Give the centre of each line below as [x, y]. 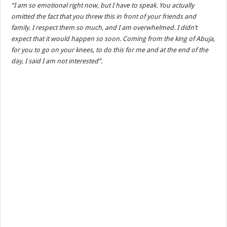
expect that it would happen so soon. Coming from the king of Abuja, [113, 39]
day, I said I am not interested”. [57, 61]
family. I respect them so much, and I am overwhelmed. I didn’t [104, 28]
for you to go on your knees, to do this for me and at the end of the [110, 50]
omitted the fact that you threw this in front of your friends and [104, 16]
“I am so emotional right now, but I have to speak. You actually [103, 5]
